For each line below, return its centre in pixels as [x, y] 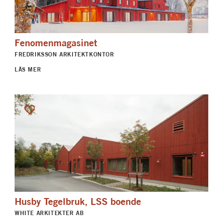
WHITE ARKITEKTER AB [49, 213]
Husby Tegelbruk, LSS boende [78, 201]
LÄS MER [28, 69]
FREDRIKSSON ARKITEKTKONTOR [64, 54]
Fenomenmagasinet [56, 43]
